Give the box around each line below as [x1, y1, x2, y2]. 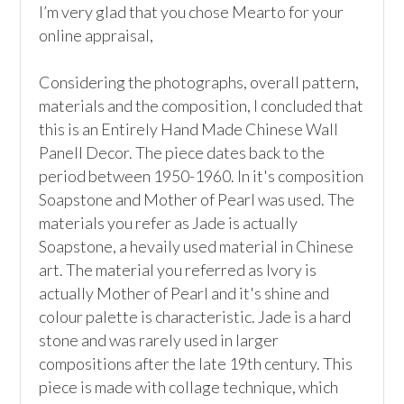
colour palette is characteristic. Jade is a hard [39, 307, 352, 326]
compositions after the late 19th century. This [39, 353, 353, 373]
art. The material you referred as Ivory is [39, 260, 317, 280]
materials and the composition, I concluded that [39, 96, 364, 115]
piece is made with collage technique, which [39, 377, 339, 397]
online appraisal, [39, 25, 154, 45]
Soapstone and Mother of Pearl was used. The [39, 189, 355, 209]
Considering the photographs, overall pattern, [39, 72, 360, 92]
